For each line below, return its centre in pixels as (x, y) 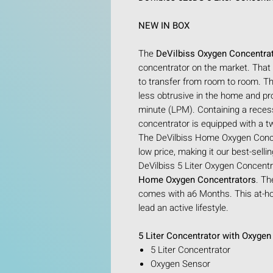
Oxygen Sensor (180, 264)
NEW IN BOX (165, 25)
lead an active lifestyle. (183, 207)
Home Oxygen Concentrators (197, 179)
